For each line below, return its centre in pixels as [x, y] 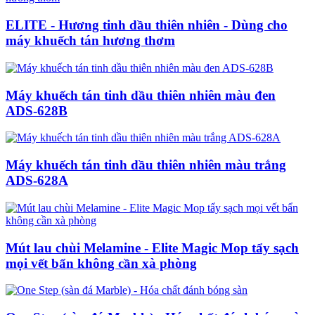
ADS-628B [37, 110]
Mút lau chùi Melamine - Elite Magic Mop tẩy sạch [152, 247]
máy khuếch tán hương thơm [90, 41]
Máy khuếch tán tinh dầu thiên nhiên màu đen [141, 95]
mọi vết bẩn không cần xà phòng [101, 263]
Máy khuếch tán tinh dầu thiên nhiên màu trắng [146, 165]
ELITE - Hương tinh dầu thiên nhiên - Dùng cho [147, 25]
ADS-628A [37, 181]
